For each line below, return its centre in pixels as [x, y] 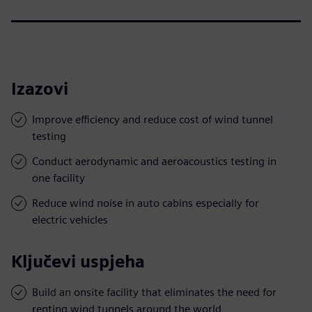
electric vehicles [70, 219]
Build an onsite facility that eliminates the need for [154, 292]
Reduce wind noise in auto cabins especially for [146, 203]
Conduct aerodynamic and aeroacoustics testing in [154, 161]
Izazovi [40, 88]
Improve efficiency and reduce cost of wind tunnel [153, 119]
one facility [58, 178]
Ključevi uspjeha [78, 261]
